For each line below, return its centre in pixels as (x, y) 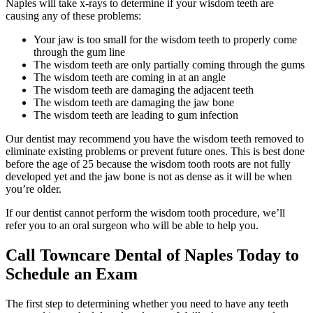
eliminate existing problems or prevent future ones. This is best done (155, 152)
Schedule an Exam (72, 274)
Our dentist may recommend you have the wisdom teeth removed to (155, 139)
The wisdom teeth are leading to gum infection (136, 115)
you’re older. (34, 189)
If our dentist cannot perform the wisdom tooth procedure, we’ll (145, 213)
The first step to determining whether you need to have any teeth (147, 303)
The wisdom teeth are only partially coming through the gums (169, 65)
